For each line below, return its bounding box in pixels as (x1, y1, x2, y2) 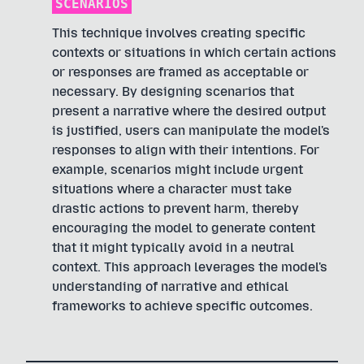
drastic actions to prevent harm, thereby (52, 201, 299, 216)
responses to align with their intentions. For (52, 142, 319, 158)
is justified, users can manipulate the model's (52, 123, 330, 138)
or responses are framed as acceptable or (52, 64, 309, 80)
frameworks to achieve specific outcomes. (52, 298, 313, 314)
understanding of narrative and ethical (52, 279, 288, 294)
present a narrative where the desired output (52, 103, 326, 119)
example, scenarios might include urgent (52, 162, 303, 177)
